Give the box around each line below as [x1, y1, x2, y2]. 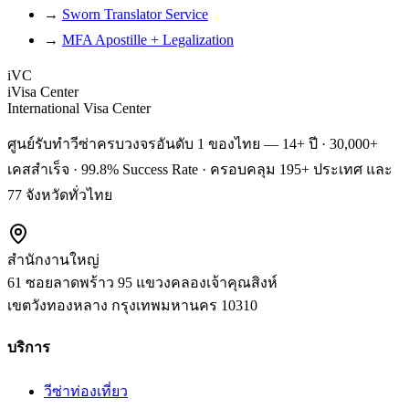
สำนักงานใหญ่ [7, 252, 100, 268]
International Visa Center [7, 100, 151, 117]
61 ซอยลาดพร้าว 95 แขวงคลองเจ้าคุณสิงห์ [7, 275, 278, 291]
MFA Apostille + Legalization [62, 32, 234, 48]
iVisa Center [7, 84, 79, 100]
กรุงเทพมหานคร [111, 298, 217, 314]
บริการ [7, 340, 50, 356]
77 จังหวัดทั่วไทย [7, 187, 112, 204]
